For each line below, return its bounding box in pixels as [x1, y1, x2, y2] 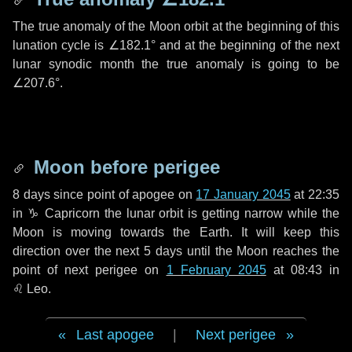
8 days [13, 188, 50, 201]
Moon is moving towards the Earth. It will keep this [13, 225, 339, 239]
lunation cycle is [13, 38, 108, 52]
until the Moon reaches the [182, 244, 340, 258]
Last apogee [76, 327, 154, 343]
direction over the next [13, 244, 145, 258]
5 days [144, 244, 183, 258]
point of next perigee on [13, 263, 167, 277]
